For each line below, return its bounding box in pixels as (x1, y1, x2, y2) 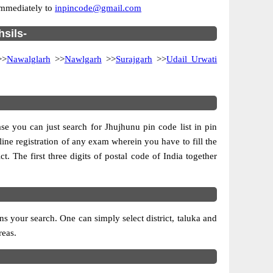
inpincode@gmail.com (55, 3, 141, 13)
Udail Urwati (166, 54, 218, 64)
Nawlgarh (64, 54, 102, 64)
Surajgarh (115, 54, 152, 64)
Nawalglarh (6, 54, 51, 64)
